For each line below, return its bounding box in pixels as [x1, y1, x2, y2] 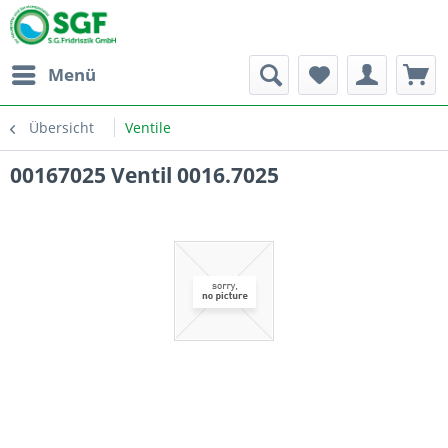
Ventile [125, 118, 171, 137]
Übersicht [29, 118, 94, 137]
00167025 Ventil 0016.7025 [10, 161, 279, 189]
